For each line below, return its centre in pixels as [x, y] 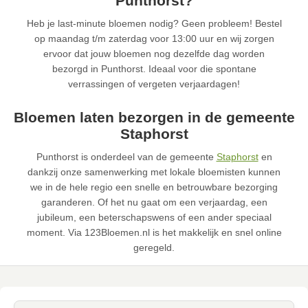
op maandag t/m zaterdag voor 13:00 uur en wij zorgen [154, 39]
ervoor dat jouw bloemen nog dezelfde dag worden [154, 54]
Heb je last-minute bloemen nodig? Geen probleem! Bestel [154, 24]
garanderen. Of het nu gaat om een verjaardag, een [154, 202]
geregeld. [154, 248]
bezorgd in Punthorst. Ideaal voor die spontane [154, 69]
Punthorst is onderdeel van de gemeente [126, 157]
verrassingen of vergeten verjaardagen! [154, 84]
